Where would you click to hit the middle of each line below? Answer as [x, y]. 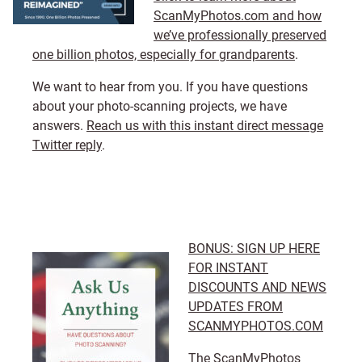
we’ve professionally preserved [240, 35]
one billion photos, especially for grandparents [164, 55]
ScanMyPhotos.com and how [238, 16]
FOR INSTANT [228, 268]
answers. [59, 126]
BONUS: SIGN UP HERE [254, 248]
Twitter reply [67, 145]
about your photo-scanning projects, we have [160, 106]
